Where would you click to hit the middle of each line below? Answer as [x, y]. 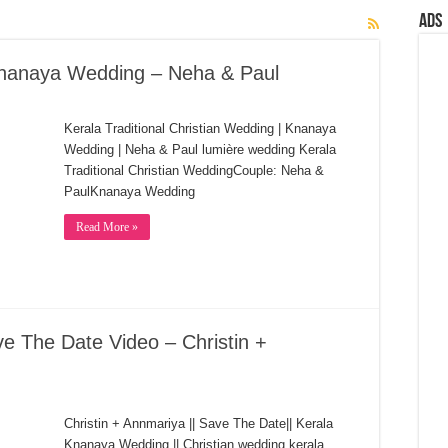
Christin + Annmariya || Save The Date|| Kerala [198, 423]
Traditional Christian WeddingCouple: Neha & [194, 170]
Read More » [107, 227]
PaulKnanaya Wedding [129, 191]
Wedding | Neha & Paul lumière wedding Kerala [200, 149]
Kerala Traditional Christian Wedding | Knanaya [200, 128]
